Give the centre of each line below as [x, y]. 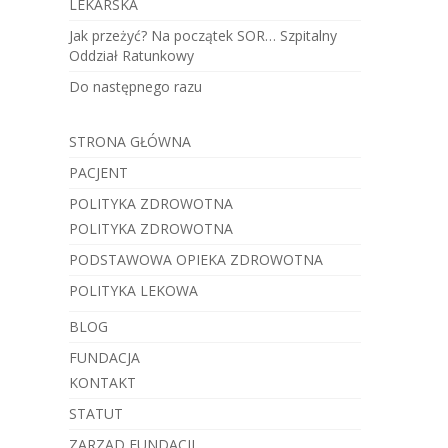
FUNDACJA [104, 357]
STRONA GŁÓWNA [129, 141]
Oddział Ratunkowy [131, 55]
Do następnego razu [135, 86]
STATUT [95, 413]
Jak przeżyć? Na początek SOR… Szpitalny [202, 35]
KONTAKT [102, 382]
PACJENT [98, 172]
